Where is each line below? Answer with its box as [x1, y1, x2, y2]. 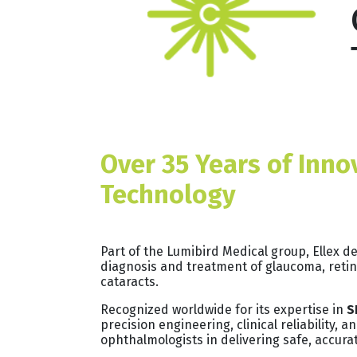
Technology [100, 178, 236, 210]
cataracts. [100, 273, 159, 289]
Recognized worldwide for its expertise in [100, 301, 347, 317]
